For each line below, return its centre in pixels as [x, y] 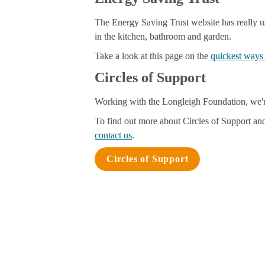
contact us [113, 135]
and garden [207, 37]
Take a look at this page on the [153, 56]
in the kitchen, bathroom [140, 37]
